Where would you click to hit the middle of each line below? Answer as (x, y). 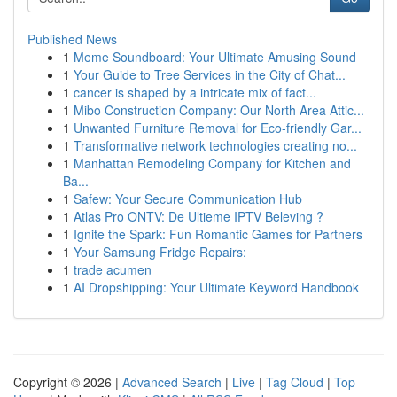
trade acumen (113, 269)
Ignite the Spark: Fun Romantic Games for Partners (218, 234)
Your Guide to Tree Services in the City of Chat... (210, 74)
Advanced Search (172, 382)
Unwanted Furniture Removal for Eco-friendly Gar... (218, 128)
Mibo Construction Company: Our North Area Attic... (219, 110)
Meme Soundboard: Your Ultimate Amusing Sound (215, 57)
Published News (72, 39)
